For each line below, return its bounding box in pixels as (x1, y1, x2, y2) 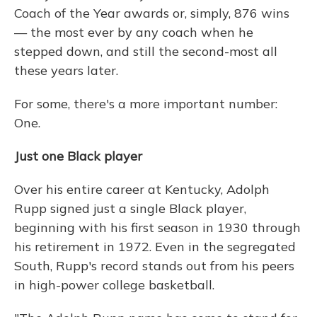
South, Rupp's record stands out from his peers (14, 258, 294, 274)
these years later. (14, 62, 118, 79)
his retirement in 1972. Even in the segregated (14, 238, 296, 255)
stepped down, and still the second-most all (14, 43, 277, 59)
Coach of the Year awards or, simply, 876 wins (14, 5, 289, 21)
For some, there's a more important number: (14, 96, 277, 112)
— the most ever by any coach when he (14, 24, 253, 40)
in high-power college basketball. (14, 277, 214, 293)
